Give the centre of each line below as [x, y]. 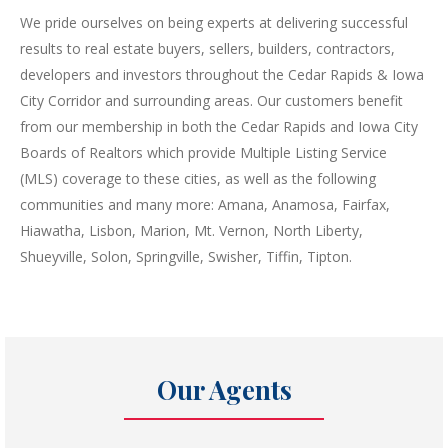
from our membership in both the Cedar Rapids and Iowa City [219, 126]
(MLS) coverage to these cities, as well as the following [198, 178]
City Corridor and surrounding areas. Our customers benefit [211, 100]
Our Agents [224, 389]
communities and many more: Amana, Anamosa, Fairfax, [205, 204]
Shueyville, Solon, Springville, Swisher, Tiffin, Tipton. [186, 256]
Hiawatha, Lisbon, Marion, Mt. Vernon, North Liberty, [191, 230]
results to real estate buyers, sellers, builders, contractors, [207, 48]
